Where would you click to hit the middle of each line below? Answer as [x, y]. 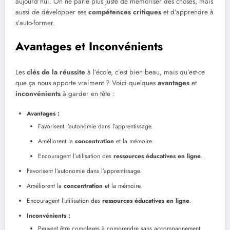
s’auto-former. [35, 23]
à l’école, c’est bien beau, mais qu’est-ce [145, 72]
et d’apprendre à [187, 12]
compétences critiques [125, 12]
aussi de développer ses [52, 12]
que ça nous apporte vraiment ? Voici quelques [87, 83]
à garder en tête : [88, 93]
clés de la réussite [56, 72]
